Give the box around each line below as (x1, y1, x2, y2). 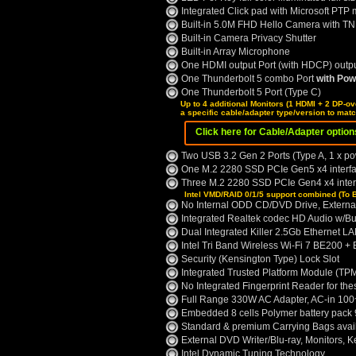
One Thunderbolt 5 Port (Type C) (179, 86, 321, 98)
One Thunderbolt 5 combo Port (179, 72, 316, 84)
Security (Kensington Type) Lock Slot (179, 253, 339, 265)
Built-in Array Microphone (179, 45, 290, 57)
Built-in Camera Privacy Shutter (179, 32, 316, 44)
